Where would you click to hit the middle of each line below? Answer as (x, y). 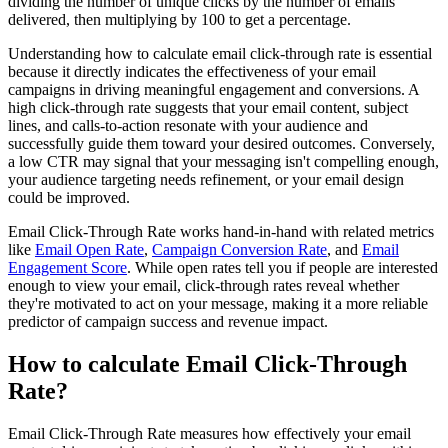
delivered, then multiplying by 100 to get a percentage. (179, 20)
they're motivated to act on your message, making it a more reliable (218, 304)
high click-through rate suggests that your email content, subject (208, 108)
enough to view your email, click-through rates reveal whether (203, 286)
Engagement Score (67, 268)
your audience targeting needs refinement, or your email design (206, 180)
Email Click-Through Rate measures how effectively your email (209, 434)
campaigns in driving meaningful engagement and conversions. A (213, 90)
